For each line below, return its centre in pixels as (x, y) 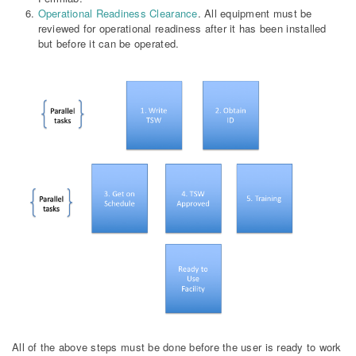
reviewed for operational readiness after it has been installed (182, 28)
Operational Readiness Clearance (118, 13)
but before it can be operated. (108, 43)
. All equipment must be (255, 13)
